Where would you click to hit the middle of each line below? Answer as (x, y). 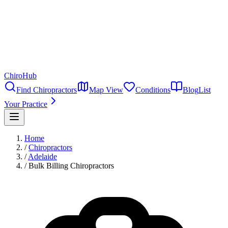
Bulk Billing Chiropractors (71, 166)
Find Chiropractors (47, 90)
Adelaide (42, 156)
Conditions (153, 90)
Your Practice (26, 104)
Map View (106, 90)
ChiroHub (20, 76)
